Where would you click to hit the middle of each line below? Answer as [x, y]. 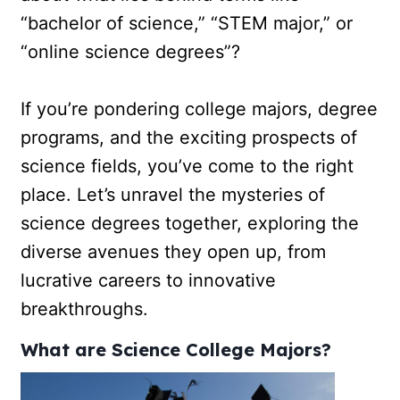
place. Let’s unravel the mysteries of [173, 195]
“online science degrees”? [131, 52]
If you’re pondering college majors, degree [200, 109]
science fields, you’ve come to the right [187, 166]
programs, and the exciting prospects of [189, 137]
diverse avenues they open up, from [174, 252]
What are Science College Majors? [176, 350]
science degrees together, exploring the [190, 223]
